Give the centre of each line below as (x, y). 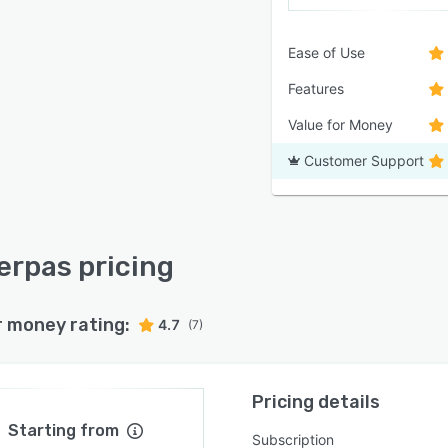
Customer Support (364, 160)
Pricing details (316, 402)
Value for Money (340, 124)
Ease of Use (326, 52)
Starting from (64, 430)
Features (316, 88)
